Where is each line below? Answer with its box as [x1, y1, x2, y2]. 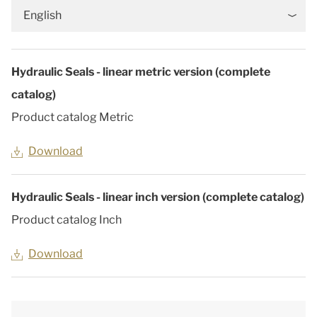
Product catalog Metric [11, 110, 134, 124]
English [23, 8, 62, 22]
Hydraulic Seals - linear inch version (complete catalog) [11, 190, 304, 204]
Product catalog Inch [11, 213, 122, 226]
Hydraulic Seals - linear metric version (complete [11, 65, 270, 79]
